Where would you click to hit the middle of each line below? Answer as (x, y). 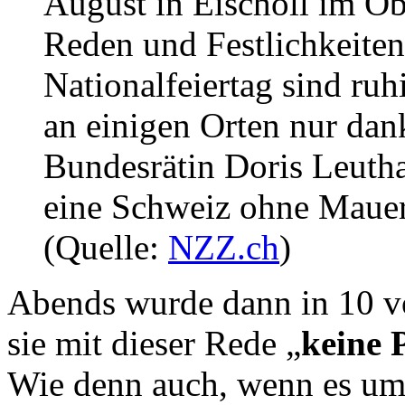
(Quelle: (106, 247)
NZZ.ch (224, 247)
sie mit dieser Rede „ (154, 343)
